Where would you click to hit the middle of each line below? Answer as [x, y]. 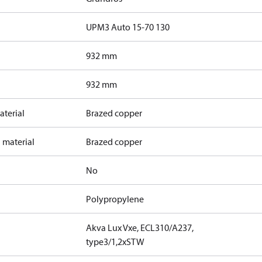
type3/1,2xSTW [116, 242]
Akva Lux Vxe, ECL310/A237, [140, 227]
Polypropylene [115, 199]
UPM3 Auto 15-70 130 [128, 27]
